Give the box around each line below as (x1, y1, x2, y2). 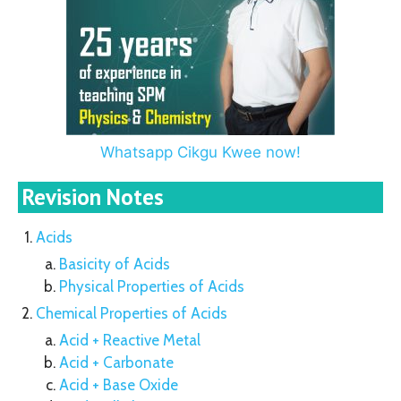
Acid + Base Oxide (58, 376, 178, 394)
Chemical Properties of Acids (36, 304, 227, 322)
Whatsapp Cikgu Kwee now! (100, 143, 301, 161)
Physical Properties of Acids (58, 277, 244, 295)
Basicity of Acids (58, 255, 170, 273)
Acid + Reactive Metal (58, 331, 200, 349)
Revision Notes (22, 183, 164, 211)
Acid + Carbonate (58, 354, 174, 371)
